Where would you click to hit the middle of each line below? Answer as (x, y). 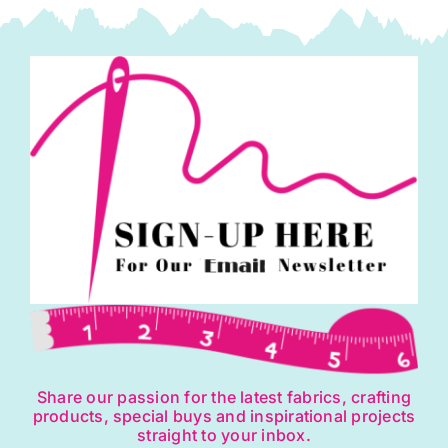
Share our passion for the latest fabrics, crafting (224, 397)
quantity (135, 33)
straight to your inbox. (224, 435)
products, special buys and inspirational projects (224, 416)
